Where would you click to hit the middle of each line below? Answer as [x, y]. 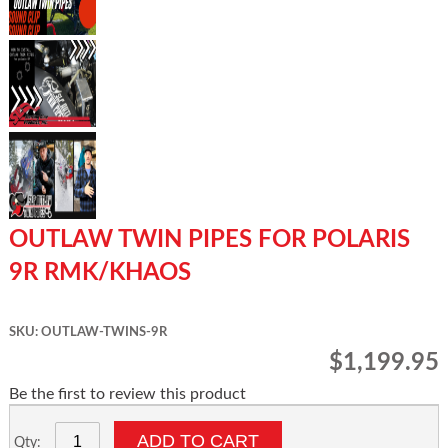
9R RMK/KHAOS [99, 273]
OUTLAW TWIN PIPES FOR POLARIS [209, 240]
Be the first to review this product [127, 394]
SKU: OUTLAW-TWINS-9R [87, 332]
